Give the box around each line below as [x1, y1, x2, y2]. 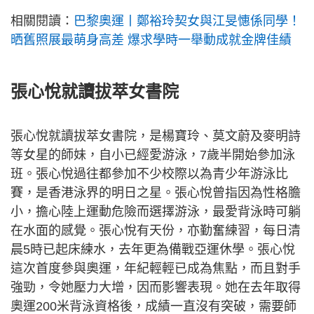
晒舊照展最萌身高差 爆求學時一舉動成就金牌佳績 [11, 33, 292, 48]
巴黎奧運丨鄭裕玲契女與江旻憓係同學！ [74, 14, 301, 29]
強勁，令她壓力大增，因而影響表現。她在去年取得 [11, 280, 301, 295]
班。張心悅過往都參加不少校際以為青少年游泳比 [11, 167, 288, 182]
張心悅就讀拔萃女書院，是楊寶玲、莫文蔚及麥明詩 [11, 129, 301, 144]
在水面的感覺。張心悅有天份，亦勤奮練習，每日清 [11, 224, 301, 238]
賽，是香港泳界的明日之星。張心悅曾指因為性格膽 [11, 186, 301, 200]
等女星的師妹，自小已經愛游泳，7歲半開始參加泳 [11, 148, 295, 163]
